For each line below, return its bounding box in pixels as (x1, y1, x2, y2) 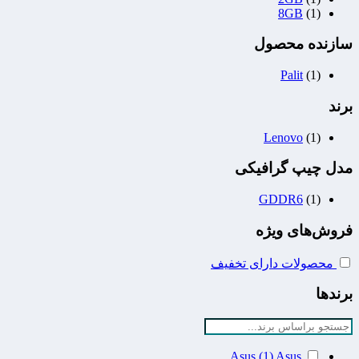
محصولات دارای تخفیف (211, 256, 333, 270)
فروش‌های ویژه (256, 221, 353, 239)
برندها (316, 285, 353, 303)
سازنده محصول (254, 35, 353, 53)
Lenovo (264, 130, 303, 144)
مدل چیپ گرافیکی (235, 159, 353, 177)
